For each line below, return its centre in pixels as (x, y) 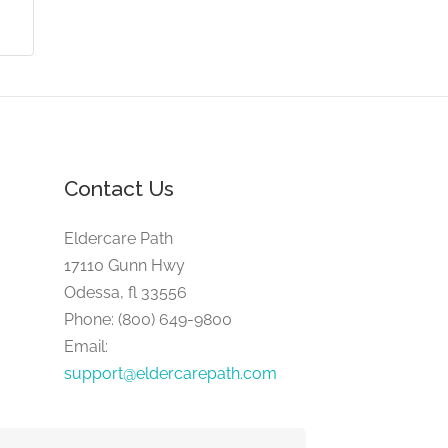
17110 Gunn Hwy (124, 265)
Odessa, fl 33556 (125, 292)
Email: (85, 346)
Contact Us (118, 188)
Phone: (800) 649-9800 (147, 319)
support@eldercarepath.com (170, 373)
